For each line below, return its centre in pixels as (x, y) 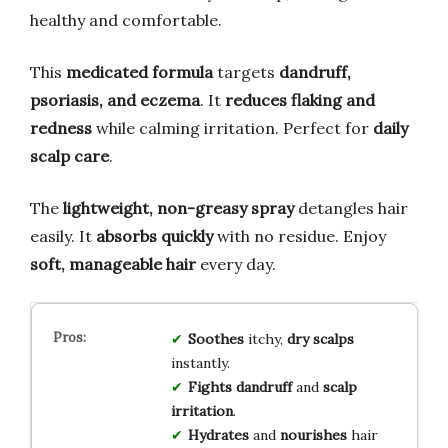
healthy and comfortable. (126, 20)
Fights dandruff (239, 387)
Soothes (215, 339)
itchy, (265, 339)
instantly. (200, 363)
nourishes (313, 435)
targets (246, 72)
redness (61, 128)
